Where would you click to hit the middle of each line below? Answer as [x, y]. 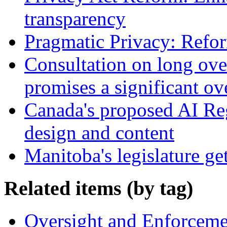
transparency [75, 18]
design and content [99, 132]
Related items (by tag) [99, 188]
